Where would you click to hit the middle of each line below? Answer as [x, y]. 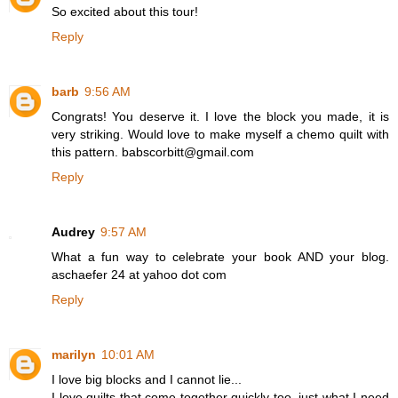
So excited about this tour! [125, 12]
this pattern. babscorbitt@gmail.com [153, 152]
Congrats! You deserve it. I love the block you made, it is [220, 117]
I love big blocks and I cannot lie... [147, 380]
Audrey [73, 232]
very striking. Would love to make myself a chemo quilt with [220, 135]
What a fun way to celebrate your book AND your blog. [220, 257]
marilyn [74, 355]
